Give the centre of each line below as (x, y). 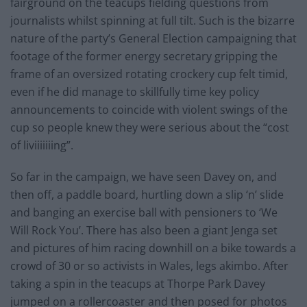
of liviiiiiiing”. (42, 146)
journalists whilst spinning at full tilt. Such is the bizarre (152, 21)
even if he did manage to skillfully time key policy (135, 92)
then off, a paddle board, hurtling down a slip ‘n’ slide (147, 195)
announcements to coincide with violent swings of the (149, 110)
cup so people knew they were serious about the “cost (150, 128)
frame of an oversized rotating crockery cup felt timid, (149, 74)
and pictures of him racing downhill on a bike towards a (153, 248)
